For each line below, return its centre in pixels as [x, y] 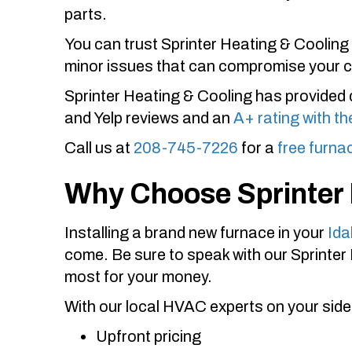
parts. [86, 14]
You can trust [113, 44]
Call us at [99, 147]
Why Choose [150, 194]
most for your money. [138, 276]
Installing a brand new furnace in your [196, 232]
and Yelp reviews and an [149, 117]
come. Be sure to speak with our [178, 254]
